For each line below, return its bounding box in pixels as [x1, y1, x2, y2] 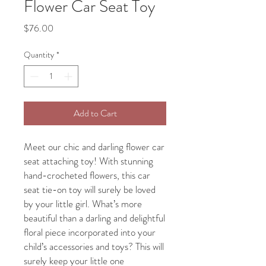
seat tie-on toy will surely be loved [24, 182, 156, 197]
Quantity [24, 48, 54, 61]
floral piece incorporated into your [24, 224, 156, 239]
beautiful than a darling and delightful [24, 210, 165, 225]
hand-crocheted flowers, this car [24, 167, 150, 182]
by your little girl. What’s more [24, 196, 142, 211]
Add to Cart [73, 106, 117, 120]
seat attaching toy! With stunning [24, 153, 153, 168]
